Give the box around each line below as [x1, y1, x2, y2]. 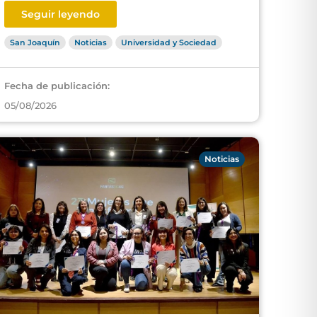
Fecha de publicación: [4, 80, 110, 91]
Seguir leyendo [21, 8, 100, 21]
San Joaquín [10, 38, 60, 47]
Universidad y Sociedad [121, 38, 217, 47]
